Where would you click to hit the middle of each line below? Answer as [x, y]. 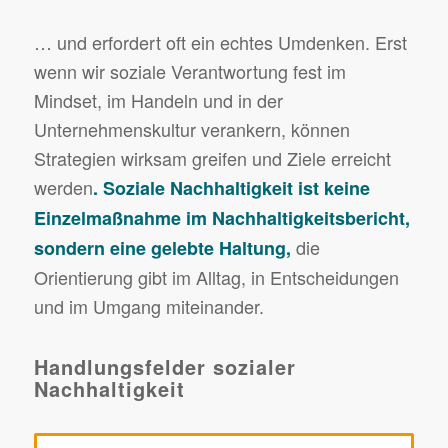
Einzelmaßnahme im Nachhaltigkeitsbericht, [221, 217]
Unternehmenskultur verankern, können [191, 128]
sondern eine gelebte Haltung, [162, 247]
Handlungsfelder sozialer [164, 367]
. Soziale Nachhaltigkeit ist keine [231, 187]
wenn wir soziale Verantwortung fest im [189, 70]
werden [63, 186]
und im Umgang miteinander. [148, 305]
